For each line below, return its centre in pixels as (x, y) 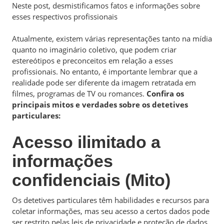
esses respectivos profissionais (65, 16)
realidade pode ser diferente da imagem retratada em (104, 82)
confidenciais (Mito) (91, 180)
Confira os (165, 93)
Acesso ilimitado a (86, 142)
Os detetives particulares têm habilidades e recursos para (110, 200)
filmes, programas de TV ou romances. (79, 93)
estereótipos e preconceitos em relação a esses (92, 60)
